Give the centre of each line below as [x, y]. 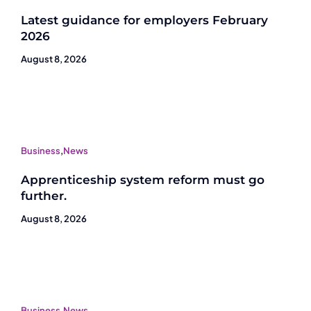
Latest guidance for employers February [144, 20]
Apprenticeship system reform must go [143, 179]
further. [44, 195]
